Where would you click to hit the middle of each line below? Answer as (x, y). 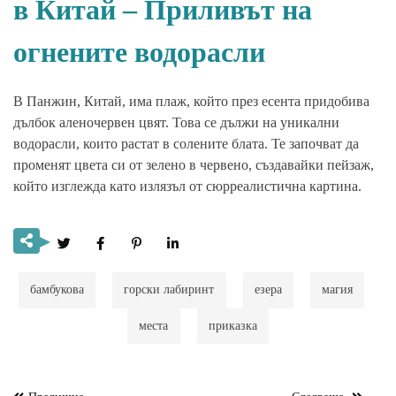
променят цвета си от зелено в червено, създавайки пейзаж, (194, 165)
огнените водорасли (139, 53)
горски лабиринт (169, 290)
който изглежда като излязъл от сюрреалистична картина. (187, 187)
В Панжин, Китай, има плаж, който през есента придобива (191, 102)
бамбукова (57, 290)
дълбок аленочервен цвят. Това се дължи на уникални (176, 123)
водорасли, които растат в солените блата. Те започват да (186, 144)
